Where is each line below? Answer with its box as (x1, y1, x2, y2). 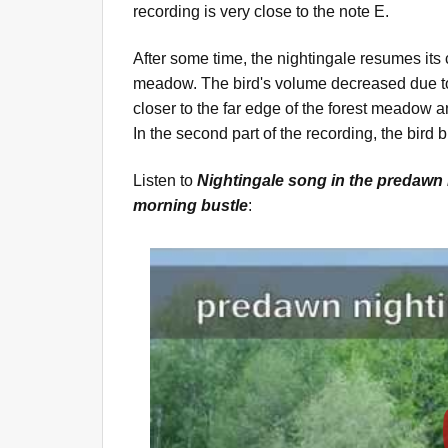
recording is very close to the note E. (133, 2, 389, 20)
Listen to (133, 171, 197, 189)
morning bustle (133, 196, 248, 214)
